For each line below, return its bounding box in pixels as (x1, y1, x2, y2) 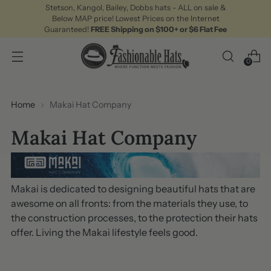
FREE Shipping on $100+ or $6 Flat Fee (91, 25, 227, 34)
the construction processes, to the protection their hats (11, 212, 258, 224)
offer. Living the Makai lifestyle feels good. (11, 226, 198, 239)
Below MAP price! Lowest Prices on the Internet (51, 14, 220, 23)
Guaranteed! (44, 25, 91, 34)
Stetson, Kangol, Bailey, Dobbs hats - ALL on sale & (45, 3, 226, 12)
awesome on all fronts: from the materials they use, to (11, 197, 248, 210)
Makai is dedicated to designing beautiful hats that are (11, 183, 255, 195)
